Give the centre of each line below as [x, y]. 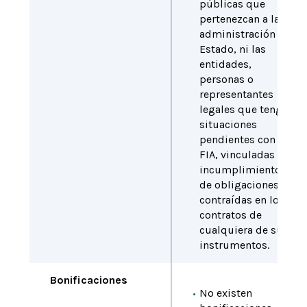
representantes [236, 94]
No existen [225, 293]
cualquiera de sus [244, 230]
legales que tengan [246, 109]
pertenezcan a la [239, 19]
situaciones [228, 124]
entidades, [225, 64]
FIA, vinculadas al [243, 155]
